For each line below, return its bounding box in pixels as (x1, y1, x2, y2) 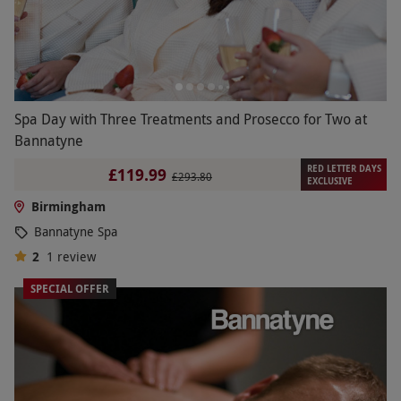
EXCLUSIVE (306, 175, 353, 188)
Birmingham (30, 198, 106, 216)
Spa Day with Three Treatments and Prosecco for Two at (14, 109, 367, 130)
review (56, 248, 96, 266)
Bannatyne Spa (34, 223, 117, 241)
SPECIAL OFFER (30, 281, 109, 297)
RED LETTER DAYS (306, 162, 381, 175)
